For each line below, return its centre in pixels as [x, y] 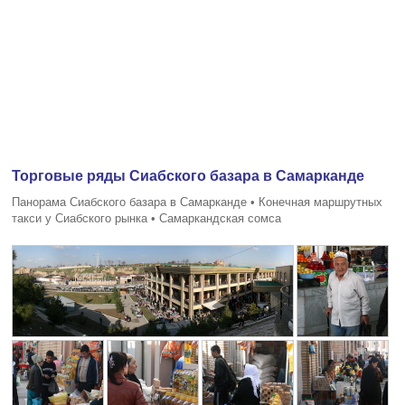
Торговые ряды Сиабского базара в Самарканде [188, 175]
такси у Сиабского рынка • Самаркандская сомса [147, 218]
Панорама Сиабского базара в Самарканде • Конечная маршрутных [198, 202]
